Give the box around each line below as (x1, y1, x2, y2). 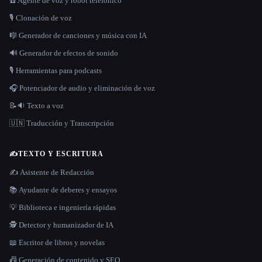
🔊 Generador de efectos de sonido (9, 48, 118, 57)
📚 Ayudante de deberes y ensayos (9, 185, 117, 194)
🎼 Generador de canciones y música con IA (9, 30, 147, 40)
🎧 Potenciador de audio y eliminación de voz (9, 83, 155, 92)
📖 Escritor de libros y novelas (9, 237, 105, 247)
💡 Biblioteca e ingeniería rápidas (9, 202, 116, 212)
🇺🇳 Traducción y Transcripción (9, 118, 114, 127)
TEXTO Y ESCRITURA (18, 149, 104, 158)
